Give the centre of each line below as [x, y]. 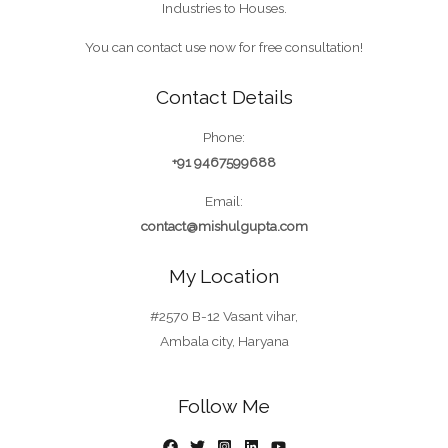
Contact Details [224, 97]
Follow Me [224, 405]
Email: [224, 200]
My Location [224, 276]
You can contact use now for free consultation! [224, 46]
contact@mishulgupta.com [224, 225]
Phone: [224, 136]
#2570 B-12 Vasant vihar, [224, 315]
